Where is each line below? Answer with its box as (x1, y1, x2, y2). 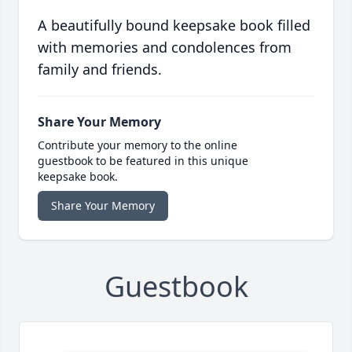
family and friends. (38, 60, 162, 79)
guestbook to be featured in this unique (38, 153, 248, 169)
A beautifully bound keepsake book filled (38, 16, 310, 35)
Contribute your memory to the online (38, 137, 237, 153)
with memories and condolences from (38, 38, 291, 57)
